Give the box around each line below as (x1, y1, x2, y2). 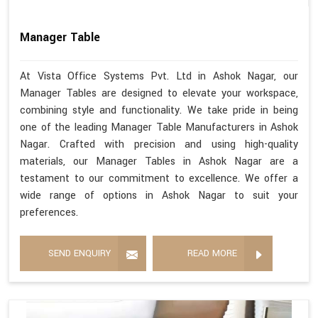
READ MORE (187, 246, 237, 260)
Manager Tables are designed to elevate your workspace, (20, 85, 298, 101)
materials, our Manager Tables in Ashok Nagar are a (20, 153, 298, 169)
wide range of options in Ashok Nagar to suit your (20, 187, 298, 203)
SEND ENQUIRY (48, 246, 111, 260)
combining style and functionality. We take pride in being (20, 102, 298, 118)
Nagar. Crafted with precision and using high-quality (20, 136, 298, 152)
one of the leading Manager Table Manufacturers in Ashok (20, 119, 298, 135)
